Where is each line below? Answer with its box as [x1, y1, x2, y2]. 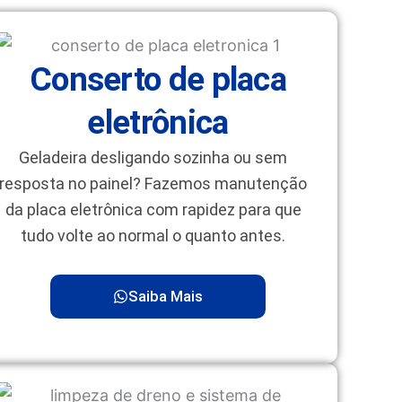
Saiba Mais [128, 286, 203, 305]
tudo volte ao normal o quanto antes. [21, 225, 286, 245]
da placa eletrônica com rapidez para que [4, 199, 301, 219]
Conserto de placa [29, 59, 287, 99]
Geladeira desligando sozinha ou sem [19, 147, 288, 167]
